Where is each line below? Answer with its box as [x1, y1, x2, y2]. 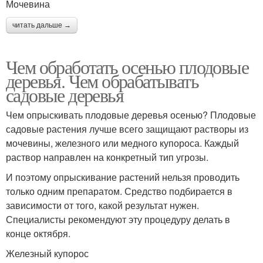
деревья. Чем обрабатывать [6, 68, 198, 94]
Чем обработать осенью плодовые [6, 54, 248, 80]
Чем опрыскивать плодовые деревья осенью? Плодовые [6, 108, 256, 122]
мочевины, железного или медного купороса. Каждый [6, 136, 239, 150]
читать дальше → [12, 21, 71, 30]
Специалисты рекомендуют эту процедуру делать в [6, 213, 230, 227]
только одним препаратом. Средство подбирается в [6, 184, 232, 198]
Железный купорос [6, 247, 89, 261]
